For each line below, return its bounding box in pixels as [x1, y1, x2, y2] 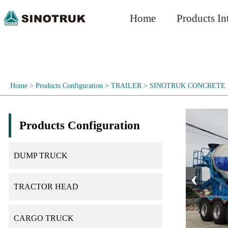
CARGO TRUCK [13, 213, 74, 222]
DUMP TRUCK [13, 151, 68, 160]
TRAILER [111, 81, 141, 90]
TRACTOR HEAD [13, 182, 78, 191]
